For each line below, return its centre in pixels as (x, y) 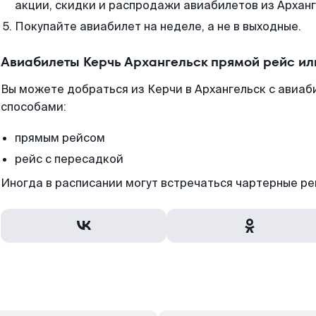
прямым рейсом (60, 138)
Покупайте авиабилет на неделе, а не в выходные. (158, 26)
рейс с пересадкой (69, 159)
